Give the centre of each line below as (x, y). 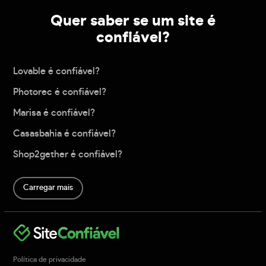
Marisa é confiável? (54, 113)
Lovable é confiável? (57, 72)
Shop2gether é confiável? (68, 155)
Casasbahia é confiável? (65, 134)
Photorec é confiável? (60, 92)
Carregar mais (48, 188)
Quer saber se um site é (133, 21)
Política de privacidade (50, 259)
